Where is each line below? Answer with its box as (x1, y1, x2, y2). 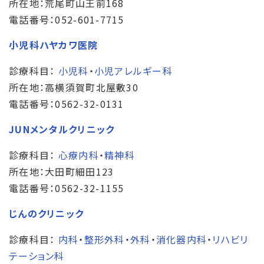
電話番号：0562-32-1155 (9, 180, 124, 195)
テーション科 (9, 248, 65, 263)
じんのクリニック (9, 206, 84, 220)
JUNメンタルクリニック (9, 121, 115, 136)
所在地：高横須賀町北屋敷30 (9, 80, 138, 94)
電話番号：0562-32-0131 (9, 96, 124, 111)
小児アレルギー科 (94, 63, 173, 78)
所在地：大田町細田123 (9, 164, 114, 179)
